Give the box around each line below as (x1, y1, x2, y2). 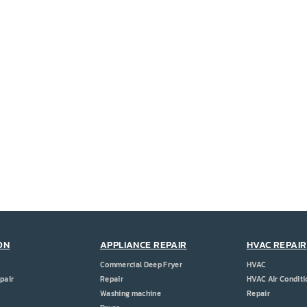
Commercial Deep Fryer (99, 258, 183, 270)
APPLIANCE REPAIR (99, 238, 187, 252)
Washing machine (99, 287, 162, 299)
